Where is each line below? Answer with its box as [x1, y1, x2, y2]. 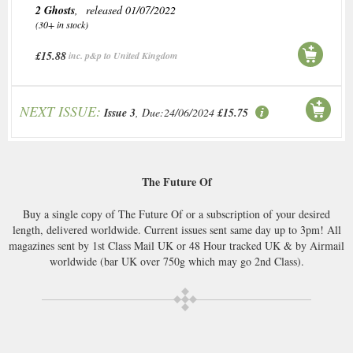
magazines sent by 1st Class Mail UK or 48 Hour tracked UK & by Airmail [9, 238, 344, 253]
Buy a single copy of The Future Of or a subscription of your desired [23, 206, 330, 221]
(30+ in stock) [35, 18, 88, 31]
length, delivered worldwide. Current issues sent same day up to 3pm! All [12, 222, 341, 237]
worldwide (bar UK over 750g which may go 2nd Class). [49, 254, 304, 269]
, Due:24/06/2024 [136, 105, 214, 120]
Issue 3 [104, 105, 136, 121]
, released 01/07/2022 [75, 2, 176, 17]
